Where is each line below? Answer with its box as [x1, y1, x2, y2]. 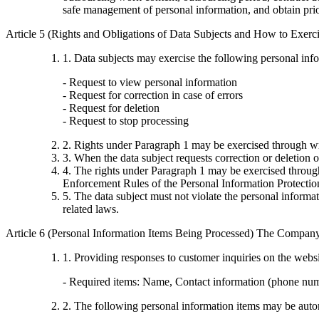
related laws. [63, 202, 119, 215]
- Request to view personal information [63, 75, 237, 88]
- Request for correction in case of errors [63, 88, 243, 101]
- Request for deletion [63, 101, 159, 114]
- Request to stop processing [63, 114, 189, 127]
